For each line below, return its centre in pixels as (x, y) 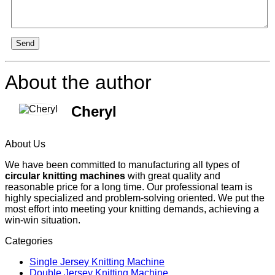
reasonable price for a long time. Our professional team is (129, 187)
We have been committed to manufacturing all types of (122, 165)
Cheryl (94, 111)
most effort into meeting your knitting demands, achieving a (132, 209)
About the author (78, 82)
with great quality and (173, 176)
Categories (29, 241)
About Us (25, 144)
